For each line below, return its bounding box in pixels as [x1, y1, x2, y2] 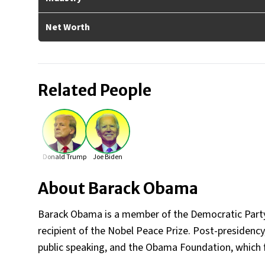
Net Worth [46, 21, 90, 34]
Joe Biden [93, 152, 122, 162]
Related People [38, 80, 151, 100]
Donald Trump [43, 152, 86, 162]
